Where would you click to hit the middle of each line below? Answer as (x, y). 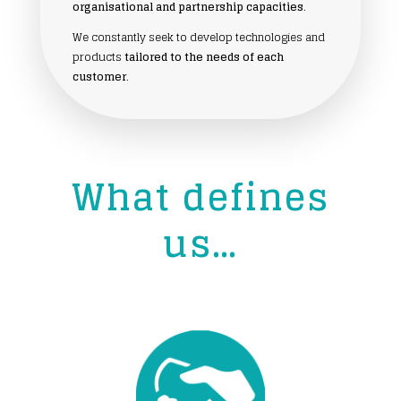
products (98, 56)
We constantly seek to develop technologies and (198, 37)
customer (99, 76)
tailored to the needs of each (204, 56)
